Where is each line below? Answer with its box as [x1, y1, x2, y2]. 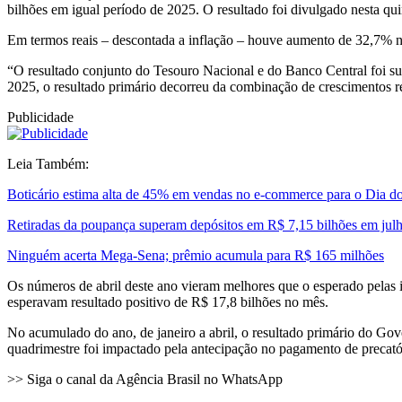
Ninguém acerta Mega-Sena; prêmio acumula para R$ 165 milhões [7, 247, 384, 263]
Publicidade [7, 109, 74, 125]
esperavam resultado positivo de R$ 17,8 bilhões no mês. [7, 293, 328, 310]
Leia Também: [7, 155, 89, 171]
